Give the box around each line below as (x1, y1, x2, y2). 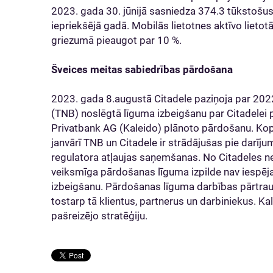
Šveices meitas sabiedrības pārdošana (51, 63, 233, 76)
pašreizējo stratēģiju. (51, 210, 147, 222)
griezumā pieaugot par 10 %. (51, 34, 182, 46)
